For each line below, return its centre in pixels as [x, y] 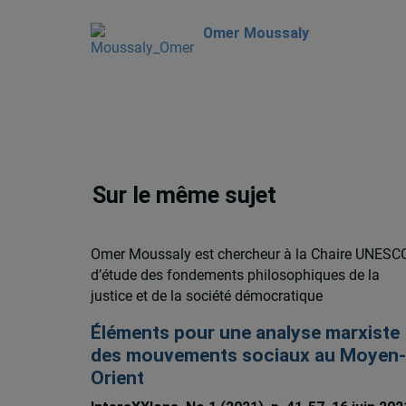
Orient [117, 378]
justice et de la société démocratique [206, 296]
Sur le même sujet [185, 195]
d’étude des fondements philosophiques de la [235, 275]
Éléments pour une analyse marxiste [245, 333]
